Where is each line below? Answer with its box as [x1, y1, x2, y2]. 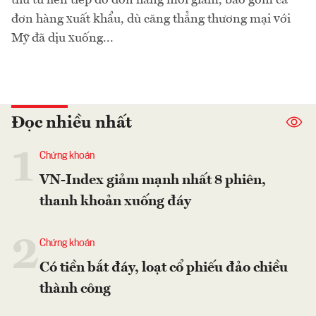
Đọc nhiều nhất [11, 114, 132, 132]
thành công [39, 281, 111, 296]
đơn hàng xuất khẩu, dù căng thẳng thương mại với [11, 12, 291, 25]
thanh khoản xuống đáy [39, 194, 191, 209]
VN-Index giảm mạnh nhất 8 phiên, [39, 173, 266, 188]
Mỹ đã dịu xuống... [11, 31, 114, 44]
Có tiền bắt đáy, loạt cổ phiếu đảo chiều [39, 260, 288, 275]
